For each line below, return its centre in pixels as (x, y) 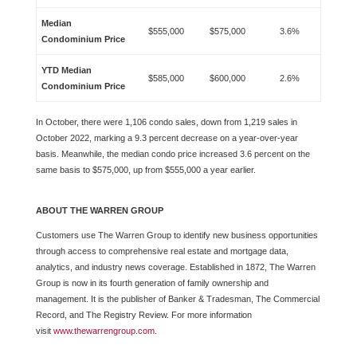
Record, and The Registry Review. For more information (143, 315)
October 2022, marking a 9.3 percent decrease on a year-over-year (167, 138)
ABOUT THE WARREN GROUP (99, 210)
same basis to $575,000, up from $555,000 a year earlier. (145, 170)
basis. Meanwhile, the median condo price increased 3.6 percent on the (173, 154)
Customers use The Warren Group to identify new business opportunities (177, 235)
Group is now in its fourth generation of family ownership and (152, 283)
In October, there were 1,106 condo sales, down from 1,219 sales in (166, 122)
